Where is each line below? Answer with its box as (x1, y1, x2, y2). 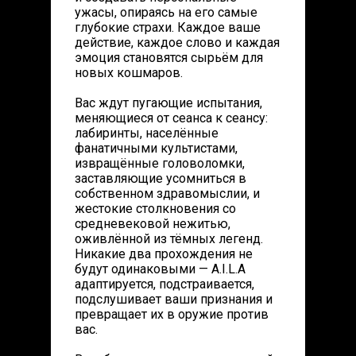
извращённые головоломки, (75, 156, 245, 171)
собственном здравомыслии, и (75, 186, 260, 201)
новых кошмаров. (75, 65, 183, 80)
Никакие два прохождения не (75, 246, 253, 261)
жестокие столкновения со (75, 201, 236, 216)
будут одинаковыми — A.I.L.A (75, 261, 246, 277)
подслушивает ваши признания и (75, 292, 273, 307)
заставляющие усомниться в (75, 171, 246, 186)
